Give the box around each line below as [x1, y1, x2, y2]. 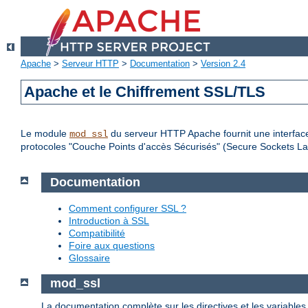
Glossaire [69, 252, 110, 263]
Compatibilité [69, 227, 125, 239]
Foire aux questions [69, 239, 155, 251]
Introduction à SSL [69, 214, 149, 226]
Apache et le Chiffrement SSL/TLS [24, 83, 266, 101]
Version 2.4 [201, 58, 245, 69]
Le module [21, 128, 69, 140]
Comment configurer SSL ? [69, 202, 186, 214]
